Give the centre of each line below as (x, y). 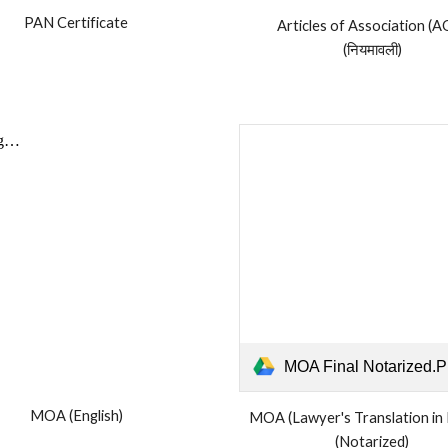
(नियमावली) (372, 50)
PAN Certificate (76, 23)
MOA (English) (76, 416)
